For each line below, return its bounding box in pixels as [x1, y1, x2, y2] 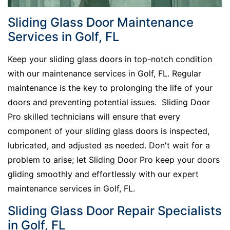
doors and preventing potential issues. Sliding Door [8, 97, 210, 107]
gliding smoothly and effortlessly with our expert [8, 168, 199, 179]
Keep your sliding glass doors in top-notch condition [8, 53, 212, 64]
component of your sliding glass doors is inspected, [8, 125, 209, 136]
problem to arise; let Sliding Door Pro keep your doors [8, 154, 220, 165]
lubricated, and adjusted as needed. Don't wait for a [8, 140, 210, 150]
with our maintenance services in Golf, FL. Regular [8, 68, 201, 79]
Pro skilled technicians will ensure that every [8, 111, 180, 122]
